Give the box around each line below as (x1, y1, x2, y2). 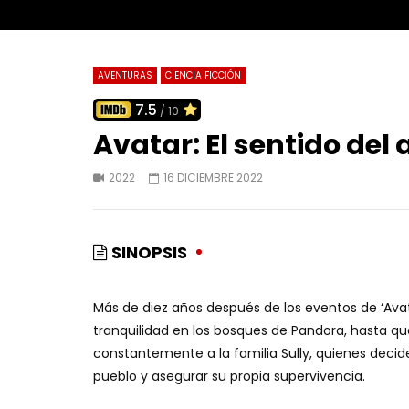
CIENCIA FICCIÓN (165, 68, 241, 83)
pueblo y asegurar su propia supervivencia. (93, 367, 365, 386)
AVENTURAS (98, 68, 152, 83)
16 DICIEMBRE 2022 (163, 170, 263, 186)
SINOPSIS (111, 241, 187, 265)
